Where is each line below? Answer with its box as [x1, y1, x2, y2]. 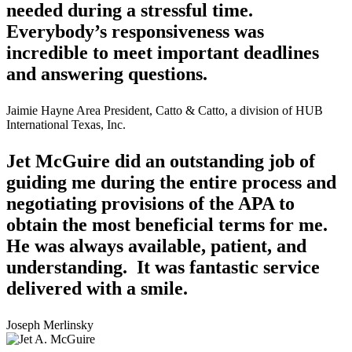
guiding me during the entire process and [6, 171, 336, 192]
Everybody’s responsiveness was [6, 20, 264, 42]
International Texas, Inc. [6, 117, 126, 131]
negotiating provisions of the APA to [6, 192, 295, 214]
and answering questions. [6, 63, 207, 84]
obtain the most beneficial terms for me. [6, 214, 332, 235]
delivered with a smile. [6, 277, 188, 299]
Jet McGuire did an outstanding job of [6, 150, 315, 171]
